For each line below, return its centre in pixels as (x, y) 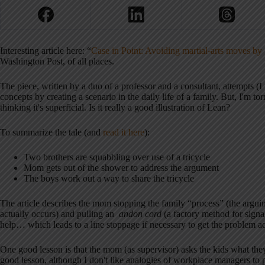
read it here (124, 132)
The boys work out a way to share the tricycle (109, 179)
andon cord (140, 214)
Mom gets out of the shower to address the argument (121, 168)
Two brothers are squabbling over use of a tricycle (117, 157)
